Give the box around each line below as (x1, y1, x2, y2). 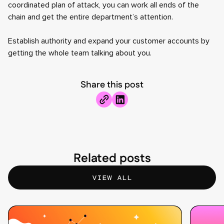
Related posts (73, 150, 151, 167)
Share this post (80, 78, 143, 91)
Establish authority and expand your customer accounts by (8, 36, 209, 46)
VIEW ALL (92, 172, 132, 182)
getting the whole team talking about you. (8, 48, 151, 58)
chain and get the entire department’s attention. (8, 12, 173, 22)
